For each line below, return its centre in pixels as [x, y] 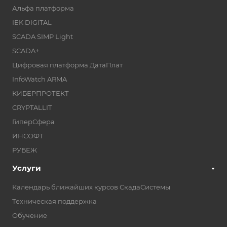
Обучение [30, 216]
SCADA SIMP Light [43, 37]
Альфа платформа [43, 8]
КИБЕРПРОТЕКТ [41, 93]
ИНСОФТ [28, 136]
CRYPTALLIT [32, 108]
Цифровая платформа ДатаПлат [67, 65]
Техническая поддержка [54, 201]
